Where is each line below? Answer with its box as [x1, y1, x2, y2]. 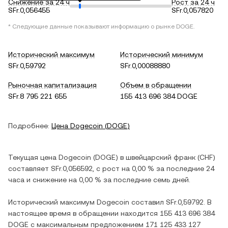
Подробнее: [8, 122, 49, 130]
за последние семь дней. [101, 176, 190, 184]
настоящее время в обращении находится [8, 209, 160, 217]
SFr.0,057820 [172, 6, 213, 14]
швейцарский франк [126, 153, 195, 161]
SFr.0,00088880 [120, 62, 170, 70]
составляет [8, 164, 51, 173]
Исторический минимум [120, 50, 203, 59]
